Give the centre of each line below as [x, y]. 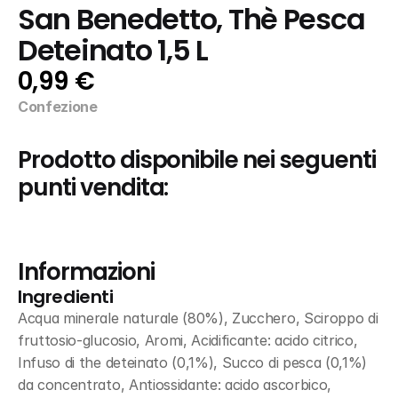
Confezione [58, 107]
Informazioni [86, 272]
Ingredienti [66, 297]
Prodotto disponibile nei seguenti [197, 160]
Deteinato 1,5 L [113, 51]
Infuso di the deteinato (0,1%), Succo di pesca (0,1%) [193, 362]
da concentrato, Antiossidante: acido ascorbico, [175, 385]
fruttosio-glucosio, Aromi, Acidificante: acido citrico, [188, 340]
